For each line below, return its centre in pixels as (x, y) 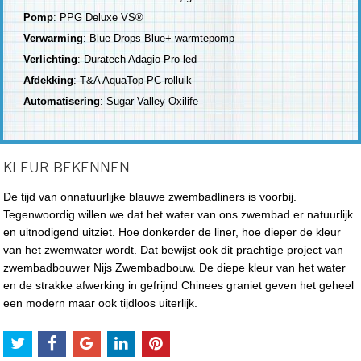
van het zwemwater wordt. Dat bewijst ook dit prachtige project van (174, 249)
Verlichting (51, 59)
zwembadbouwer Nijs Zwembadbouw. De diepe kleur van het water (175, 267)
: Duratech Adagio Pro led (137, 59)
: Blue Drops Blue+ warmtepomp (159, 38)
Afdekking (49, 80)
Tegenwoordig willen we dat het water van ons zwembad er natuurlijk (178, 214)
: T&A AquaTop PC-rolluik (133, 80)
